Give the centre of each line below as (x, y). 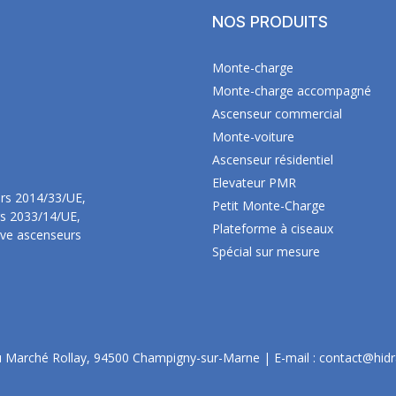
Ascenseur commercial (277, 114)
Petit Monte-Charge (269, 206)
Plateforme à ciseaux (273, 228)
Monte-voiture (253, 137)
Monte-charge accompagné (292, 91)
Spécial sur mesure (266, 251)
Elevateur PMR (254, 183)
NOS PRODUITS (270, 22)
